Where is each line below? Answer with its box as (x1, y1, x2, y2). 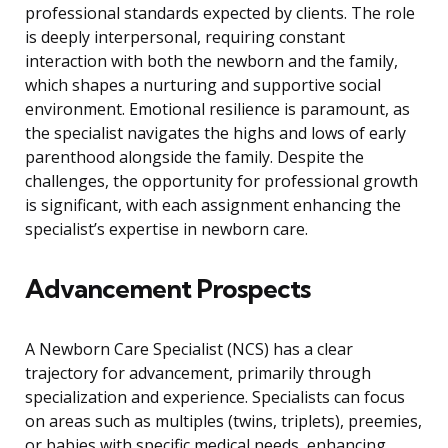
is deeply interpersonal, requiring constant (25, 26, 345, 49)
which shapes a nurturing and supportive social (25, 74, 381, 97)
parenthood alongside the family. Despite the (25, 146, 364, 169)
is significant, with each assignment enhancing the (25, 194, 401, 217)
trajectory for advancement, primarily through (25, 362, 371, 385)
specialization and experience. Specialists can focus (25, 386, 405, 409)
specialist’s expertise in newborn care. (25, 218, 308, 241)
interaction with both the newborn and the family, (25, 50, 398, 73)
